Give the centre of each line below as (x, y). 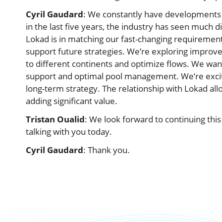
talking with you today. (69, 132)
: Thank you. (107, 150)
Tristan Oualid (55, 119)
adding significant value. (72, 101)
